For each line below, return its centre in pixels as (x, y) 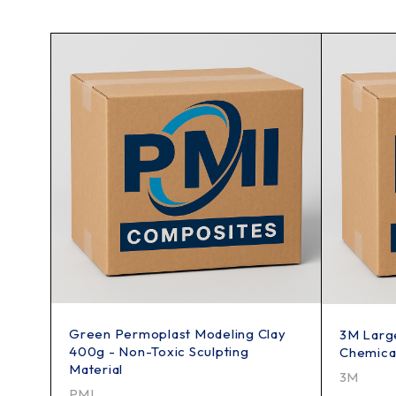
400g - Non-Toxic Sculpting (159, 351)
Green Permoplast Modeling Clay (178, 334)
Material (96, 369)
